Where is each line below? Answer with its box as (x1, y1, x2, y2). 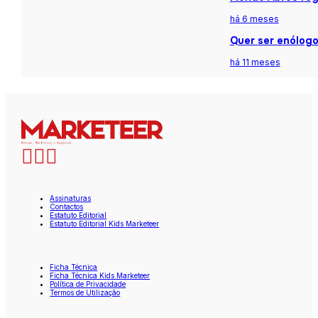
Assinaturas (50, 194, 92, 203)
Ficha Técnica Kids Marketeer (50, 270, 150, 280)
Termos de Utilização (50, 287, 121, 297)
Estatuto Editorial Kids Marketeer (50, 219, 160, 229)
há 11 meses (229, 57, 280, 68)
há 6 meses (229, 13, 279, 25)
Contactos (50, 202, 84, 212)
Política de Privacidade (50, 279, 126, 288)
